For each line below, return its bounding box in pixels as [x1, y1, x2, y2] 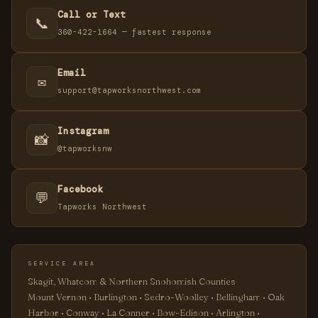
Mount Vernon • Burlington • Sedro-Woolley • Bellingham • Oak [28, 291, 285, 302]
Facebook [57, 183, 103, 195]
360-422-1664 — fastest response [57, 27, 212, 37]
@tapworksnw [57, 143, 112, 153]
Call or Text [57, 9, 126, 21]
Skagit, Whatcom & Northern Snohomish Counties [28, 275, 236, 287]
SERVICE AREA [28, 260, 96, 267]
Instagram [57, 125, 109, 137]
